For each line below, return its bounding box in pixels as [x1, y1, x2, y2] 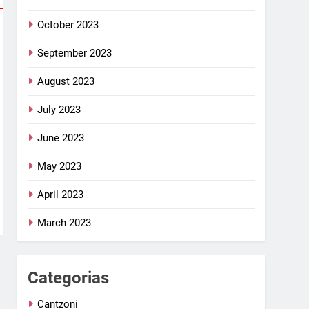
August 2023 [37, 74, 95, 88]
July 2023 [37, 103, 81, 116]
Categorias [28, 268, 110, 288]
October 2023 [37, 18, 99, 31]
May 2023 [37, 159, 82, 172]
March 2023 [37, 216, 92, 229]
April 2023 [37, 188, 84, 201]
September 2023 [37, 46, 112, 59]
